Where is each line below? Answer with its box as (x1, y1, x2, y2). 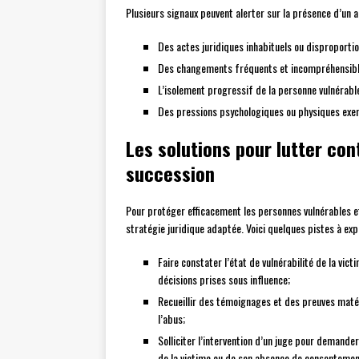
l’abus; (158, 310, 185, 328)
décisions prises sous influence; (158, 271, 290, 288)
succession (126, 159, 215, 188)
